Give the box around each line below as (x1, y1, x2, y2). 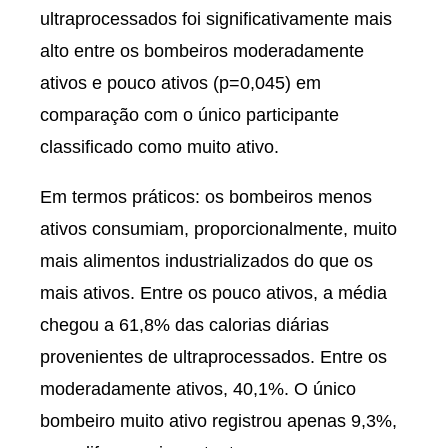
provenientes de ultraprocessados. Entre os (40, 347, 387, 367)
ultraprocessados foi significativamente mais (40, 9, 392, 29)
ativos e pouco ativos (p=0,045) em (40, 73, 321, 93)
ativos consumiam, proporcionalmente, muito (40, 219, 397, 239)
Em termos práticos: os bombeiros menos (40, 187, 372, 207)
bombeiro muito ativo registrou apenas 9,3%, (40, 411, 397, 431)
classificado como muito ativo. (40, 137, 279, 157)
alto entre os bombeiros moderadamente (40, 41, 364, 61)
